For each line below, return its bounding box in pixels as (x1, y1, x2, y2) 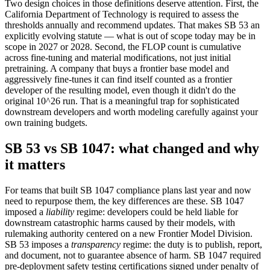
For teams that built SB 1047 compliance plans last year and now (5, 185, 251, 196)
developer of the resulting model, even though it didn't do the (5, 85, 236, 96)
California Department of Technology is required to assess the (5, 9, 239, 20)
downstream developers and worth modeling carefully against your (5, 107, 258, 118)
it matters (5, 157, 65, 173)
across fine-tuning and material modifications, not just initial (5, 52, 231, 63)
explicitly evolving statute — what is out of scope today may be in (5, 31, 256, 42)
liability (46, 207, 74, 218)
